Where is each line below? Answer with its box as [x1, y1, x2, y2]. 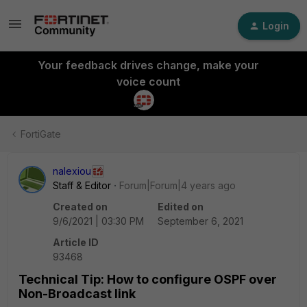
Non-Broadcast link [19, 286, 136, 301]
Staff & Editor [53, 180, 111, 191]
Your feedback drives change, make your [37, 58, 259, 72]
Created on [53, 201, 108, 212]
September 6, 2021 [158, 215, 243, 227]
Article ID [53, 236, 99, 248]
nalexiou [53, 165, 91, 177]
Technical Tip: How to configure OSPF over [19, 272, 277, 286]
